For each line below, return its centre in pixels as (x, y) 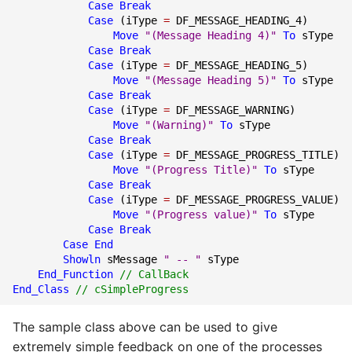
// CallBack (154, 274)
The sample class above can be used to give (145, 327)
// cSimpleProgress (132, 289)
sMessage (132, 259)
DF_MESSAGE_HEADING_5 (239, 65)
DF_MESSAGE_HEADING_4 (239, 20)
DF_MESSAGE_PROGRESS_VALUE (255, 199)
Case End (88, 244)
